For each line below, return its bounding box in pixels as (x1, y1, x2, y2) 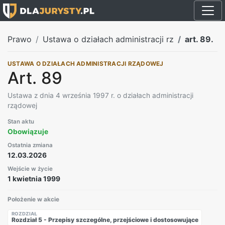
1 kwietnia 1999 (8, 174, 60, 183)
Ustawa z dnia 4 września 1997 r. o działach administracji (8, 91, 193, 99)
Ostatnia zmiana (8, 141, 53, 149)
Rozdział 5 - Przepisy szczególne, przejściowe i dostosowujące (11, 216, 198, 224)
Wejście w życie (8, 165, 53, 172)
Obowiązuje (8, 127, 48, 136)
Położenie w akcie (8, 196, 59, 203)
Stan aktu (8, 118, 34, 125)
